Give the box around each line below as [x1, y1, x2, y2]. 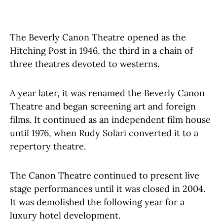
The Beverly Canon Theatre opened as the [10, 32, 186, 43]
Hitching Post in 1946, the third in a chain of [10, 45, 193, 57]
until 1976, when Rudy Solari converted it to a [10, 127, 198, 139]
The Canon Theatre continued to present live [10, 170, 199, 182]
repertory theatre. [10, 141, 86, 152]
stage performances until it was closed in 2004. [10, 183, 205, 195]
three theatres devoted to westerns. [10, 58, 159, 70]
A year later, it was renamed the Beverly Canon [10, 87, 205, 99]
